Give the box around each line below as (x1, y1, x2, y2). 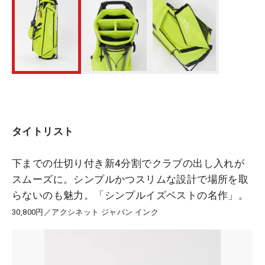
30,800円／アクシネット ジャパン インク (12, 208, 159, 216)
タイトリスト (12, 125, 74, 137)
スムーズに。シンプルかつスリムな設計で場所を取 (12, 173, 249, 185)
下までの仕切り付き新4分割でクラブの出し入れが (12, 157, 245, 169)
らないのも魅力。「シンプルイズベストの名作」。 (12, 189, 249, 201)
